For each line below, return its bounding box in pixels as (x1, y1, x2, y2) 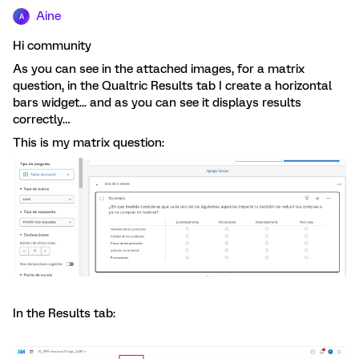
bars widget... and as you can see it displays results (13, 95, 301, 110)
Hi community (13, 38, 91, 53)
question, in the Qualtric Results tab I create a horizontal (13, 79, 332, 93)
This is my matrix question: (13, 135, 164, 150)
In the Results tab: (13, 305, 115, 321)
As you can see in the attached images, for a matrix (13, 62, 305, 76)
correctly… (13, 112, 70, 127)
